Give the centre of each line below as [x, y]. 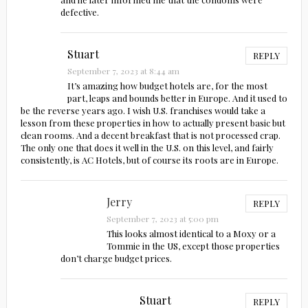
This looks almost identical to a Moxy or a [191, 234]
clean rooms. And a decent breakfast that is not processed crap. [150, 135]
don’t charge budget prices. [117, 258]
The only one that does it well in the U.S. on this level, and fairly [147, 148]
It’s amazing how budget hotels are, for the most [167, 86]
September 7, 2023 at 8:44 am [123, 71]
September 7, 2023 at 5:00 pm [162, 219]
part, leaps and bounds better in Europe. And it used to [177, 98]
